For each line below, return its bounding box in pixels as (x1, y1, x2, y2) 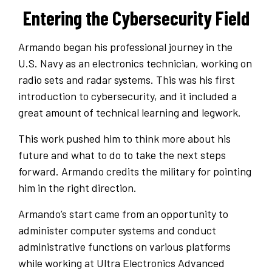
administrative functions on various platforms (18, 240, 231, 254)
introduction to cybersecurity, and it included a (18, 89, 237, 103)
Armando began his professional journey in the (18, 40, 233, 54)
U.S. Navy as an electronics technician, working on (18, 56, 252, 70)
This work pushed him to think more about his (18, 132, 231, 146)
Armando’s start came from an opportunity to (18, 207, 228, 221)
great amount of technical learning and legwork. (18, 106, 241, 120)
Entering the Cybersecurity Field (22, 6, 250, 30)
